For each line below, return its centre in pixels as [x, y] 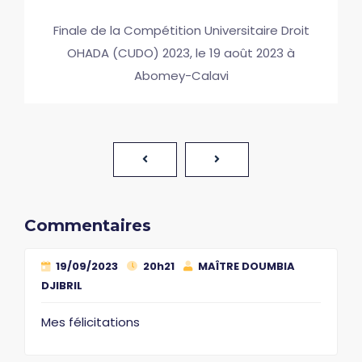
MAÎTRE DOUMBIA [245, 266]
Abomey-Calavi [181, 75]
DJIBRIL [62, 285]
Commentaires [88, 225]
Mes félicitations [90, 322]
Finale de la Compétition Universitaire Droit [181, 30]
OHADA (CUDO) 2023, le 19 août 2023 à [181, 53]
